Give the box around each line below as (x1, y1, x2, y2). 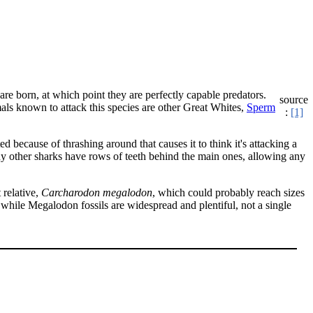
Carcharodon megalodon (41, 186, 152, 198)
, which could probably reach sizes (152, 186, 305, 198)
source (279, 93, 308, 105)
